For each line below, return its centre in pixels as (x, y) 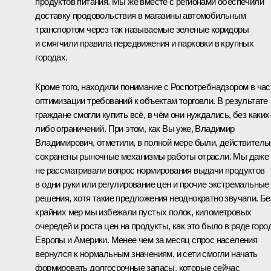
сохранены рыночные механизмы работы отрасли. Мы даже (152, 156)
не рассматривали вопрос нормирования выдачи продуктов (150, 170)
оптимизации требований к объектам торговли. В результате (152, 100)
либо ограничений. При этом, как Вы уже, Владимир (135, 128)
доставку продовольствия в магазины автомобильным (141, 15)
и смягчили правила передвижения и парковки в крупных (145, 43)
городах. (51, 57)
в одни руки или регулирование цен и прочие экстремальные (152, 184)
